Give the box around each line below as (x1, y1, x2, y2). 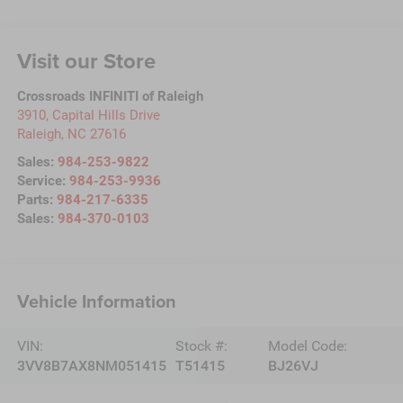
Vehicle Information (16, 287, 176, 314)
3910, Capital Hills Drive (16, 107, 160, 124)
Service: (16, 173, 69, 190)
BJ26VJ (268, 356, 319, 374)
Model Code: (268, 336, 348, 354)
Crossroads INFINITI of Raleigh (16, 88, 203, 105)
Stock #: (175, 336, 228, 354)
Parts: (16, 192, 57, 209)
